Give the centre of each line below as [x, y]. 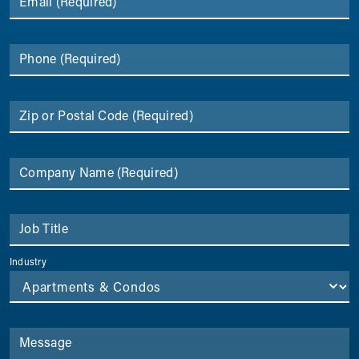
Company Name [67, 171]
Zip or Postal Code [74, 115]
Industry [28, 262]
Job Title [44, 228]
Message [46, 342]
